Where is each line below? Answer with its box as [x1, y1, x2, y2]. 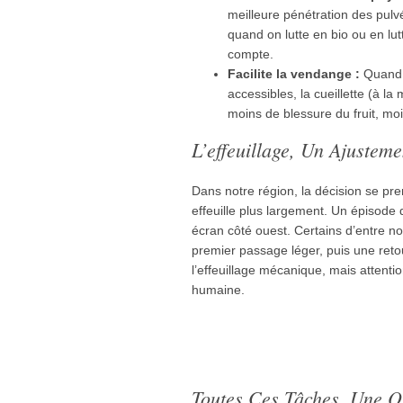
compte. [228, 46, 273, 61]
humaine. [192, 282, 245, 297]
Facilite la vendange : [228, 66, 360, 81]
